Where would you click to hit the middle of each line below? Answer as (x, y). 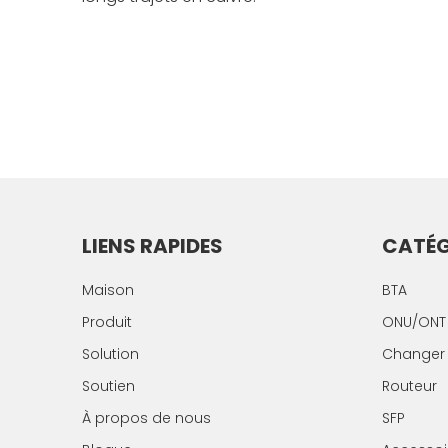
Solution (110, 354)
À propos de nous (146, 418)
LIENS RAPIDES (152, 246)
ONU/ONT (414, 322)
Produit (107, 322)
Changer (413, 354)
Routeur (409, 386)
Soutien (108, 386)
